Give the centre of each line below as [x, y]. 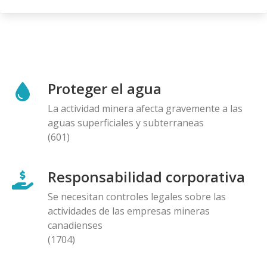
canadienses [75, 225]
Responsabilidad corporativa [146, 176]
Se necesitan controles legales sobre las [137, 196]
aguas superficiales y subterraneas [126, 122]
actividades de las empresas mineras [129, 211]
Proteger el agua [105, 88]
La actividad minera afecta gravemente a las [145, 108]
